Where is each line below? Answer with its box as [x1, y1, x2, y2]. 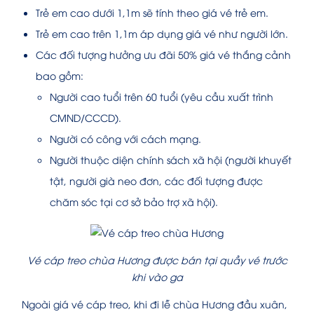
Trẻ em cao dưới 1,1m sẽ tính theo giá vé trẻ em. [36, 5, 268, 19]
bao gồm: [36, 68, 83, 82]
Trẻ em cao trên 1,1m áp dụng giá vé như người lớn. [36, 26, 288, 40]
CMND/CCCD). [50, 110, 121, 124]
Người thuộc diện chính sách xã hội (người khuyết [50, 152, 292, 166]
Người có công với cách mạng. [50, 131, 201, 145]
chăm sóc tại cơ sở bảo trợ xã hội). [50, 194, 218, 208]
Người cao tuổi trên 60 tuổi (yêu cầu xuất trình [50, 89, 273, 103]
